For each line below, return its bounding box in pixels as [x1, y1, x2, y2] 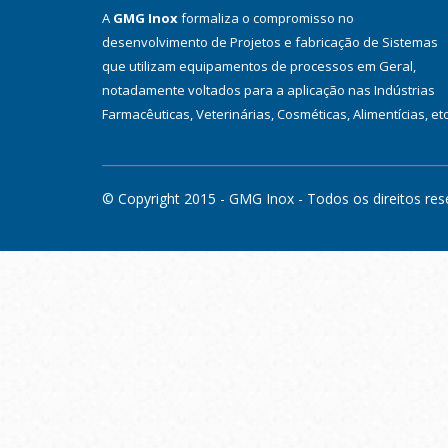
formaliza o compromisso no [178, 9, 354, 27]
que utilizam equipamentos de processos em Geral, [102, 57, 416, 75]
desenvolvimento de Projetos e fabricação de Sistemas [102, 33, 438, 51]
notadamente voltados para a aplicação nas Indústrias [102, 81, 435, 99]
